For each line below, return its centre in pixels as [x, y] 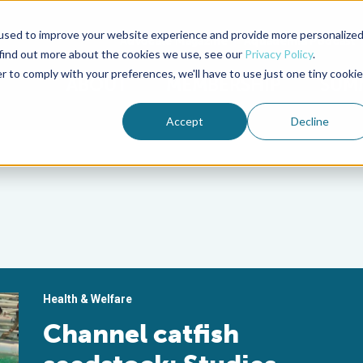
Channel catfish [141, 334]
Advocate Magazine [174, 41]
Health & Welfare [88, 299]
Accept [185, 121]
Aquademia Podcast [299, 41]
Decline [310, 121]
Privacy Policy [278, 53]
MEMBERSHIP [224, 85]
